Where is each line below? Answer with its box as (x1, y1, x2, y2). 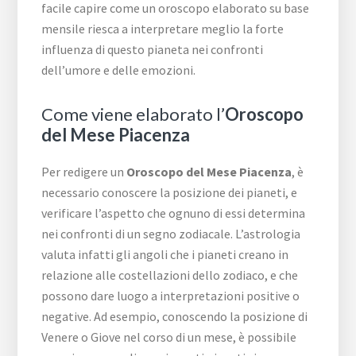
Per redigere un (41, 164, 127, 180)
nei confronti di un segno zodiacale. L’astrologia (41, 226, 301, 242)
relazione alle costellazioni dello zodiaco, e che (41, 267, 299, 284)
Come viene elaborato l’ (41, 103, 226, 126)
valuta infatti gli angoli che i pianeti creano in (41, 246, 289, 263)
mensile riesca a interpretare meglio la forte (41, 21, 284, 37)
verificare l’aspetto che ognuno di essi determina (41, 205, 306, 222)
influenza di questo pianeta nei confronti (41, 41, 264, 58)
